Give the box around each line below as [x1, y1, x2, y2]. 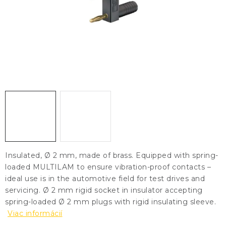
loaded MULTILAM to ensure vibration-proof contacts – [5, 162, 211, 172]
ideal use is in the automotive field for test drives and [5, 174, 205, 183]
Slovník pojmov [137, 77, 194, 86]
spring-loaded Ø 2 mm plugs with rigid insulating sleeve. [5, 197, 216, 206]
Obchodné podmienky [8, 77, 92, 86]
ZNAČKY [8, 48, 39, 58]
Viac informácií [8, 209, 63, 218]
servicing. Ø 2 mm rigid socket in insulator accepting [5, 186, 203, 195]
